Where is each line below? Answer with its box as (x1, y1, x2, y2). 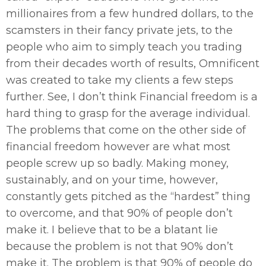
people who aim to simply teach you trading (6, 40, 242, 53)
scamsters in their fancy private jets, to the (6, 23, 233, 37)
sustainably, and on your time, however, (6, 173, 218, 186)
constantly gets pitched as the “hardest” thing (6, 189, 251, 203)
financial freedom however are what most (6, 140, 230, 153)
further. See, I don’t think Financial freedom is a (6, 90, 258, 103)
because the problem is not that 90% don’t (6, 239, 233, 253)
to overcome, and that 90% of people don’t (6, 206, 233, 220)
